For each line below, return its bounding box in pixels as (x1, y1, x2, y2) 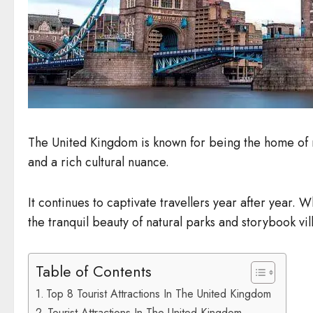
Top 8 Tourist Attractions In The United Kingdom (46, 285, 272, 302)
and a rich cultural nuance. (28, 152, 169, 171)
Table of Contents (36, 261, 152, 283)
